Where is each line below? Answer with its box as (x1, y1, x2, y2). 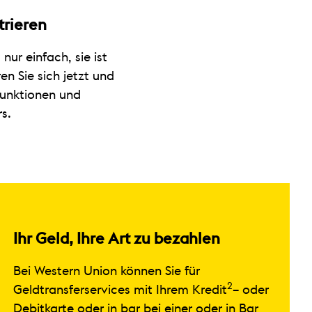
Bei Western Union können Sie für (13, 264, 200, 277)
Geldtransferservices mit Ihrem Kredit (13, 283, 227, 296)
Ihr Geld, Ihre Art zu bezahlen (13, 231, 220, 247)
